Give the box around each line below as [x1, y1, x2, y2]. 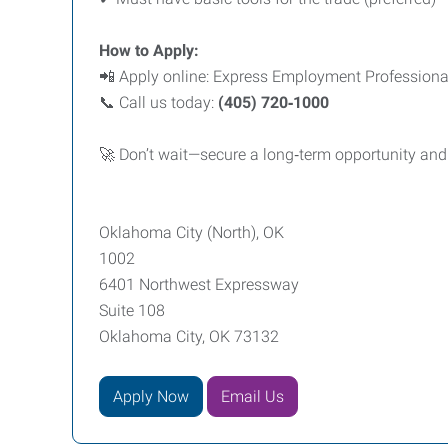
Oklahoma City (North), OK [99, 223, 284, 242]
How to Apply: [99, 41, 199, 60]
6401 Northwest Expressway [99, 275, 299, 294]
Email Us [221, 386, 284, 406]
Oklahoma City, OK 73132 [99, 327, 279, 346]
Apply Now [113, 386, 189, 406]
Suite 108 [99, 301, 165, 320]
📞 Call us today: [99, 93, 218, 112]
